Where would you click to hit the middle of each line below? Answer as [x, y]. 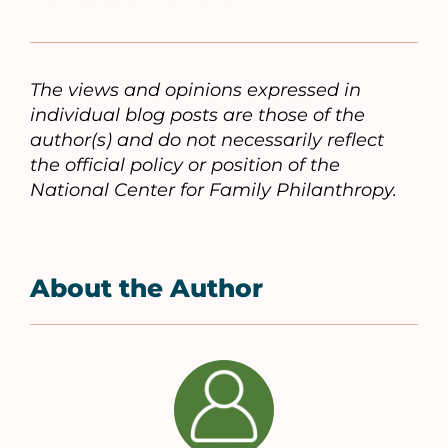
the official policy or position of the [185, 165]
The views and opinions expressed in [195, 90]
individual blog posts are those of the [197, 115]
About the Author [146, 288]
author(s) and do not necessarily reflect [207, 140]
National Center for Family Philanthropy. [213, 190]
